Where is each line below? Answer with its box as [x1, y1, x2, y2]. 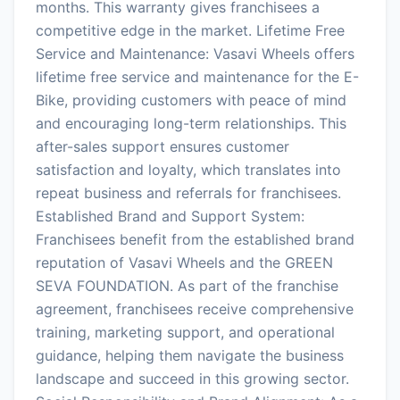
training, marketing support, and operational [36, 322, 335, 341]
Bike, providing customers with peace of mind [36, 90, 346, 109]
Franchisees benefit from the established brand [36, 229, 354, 248]
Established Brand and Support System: [36, 206, 304, 225]
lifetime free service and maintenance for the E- [36, 67, 359, 86]
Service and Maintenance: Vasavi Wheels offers [36, 44, 354, 62]
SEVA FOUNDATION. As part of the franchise [36, 276, 338, 295]
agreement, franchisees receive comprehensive [36, 299, 354, 318]
